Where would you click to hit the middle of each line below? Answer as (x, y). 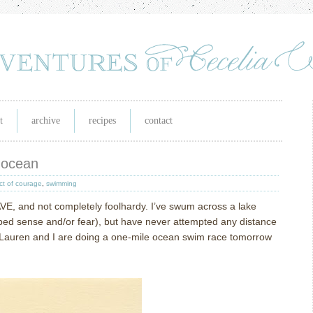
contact (159, 121)
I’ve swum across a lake (204, 206)
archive (46, 121)
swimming (61, 183)
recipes (102, 121)
